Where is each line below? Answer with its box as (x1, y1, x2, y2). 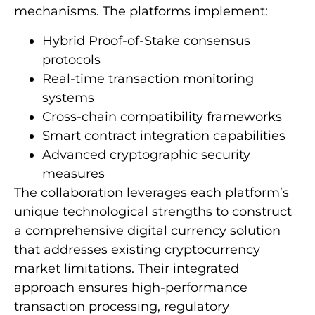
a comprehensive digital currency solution (14, 222, 281, 238)
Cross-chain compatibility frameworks (42, 108, 282, 124)
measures (42, 165, 105, 181)
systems (42, 89, 94, 105)
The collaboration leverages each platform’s (14, 184, 289, 200)
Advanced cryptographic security (42, 146, 250, 162)
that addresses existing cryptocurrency (14, 241, 260, 257)
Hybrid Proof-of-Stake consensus (42, 32, 250, 49)
